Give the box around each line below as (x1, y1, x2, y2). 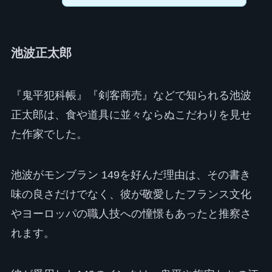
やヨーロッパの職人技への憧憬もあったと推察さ (10, 208, 251, 220)
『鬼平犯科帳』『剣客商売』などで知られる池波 (10, 89, 251, 101)
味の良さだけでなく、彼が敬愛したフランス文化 (10, 188, 251, 201)
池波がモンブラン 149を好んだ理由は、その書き (10, 169, 251, 182)
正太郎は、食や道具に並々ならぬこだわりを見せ (10, 108, 251, 121)
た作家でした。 (10, 127, 87, 140)
